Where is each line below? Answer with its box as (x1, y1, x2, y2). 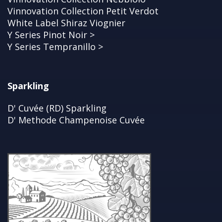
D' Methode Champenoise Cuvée (7, 114, 145, 126)
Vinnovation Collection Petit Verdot (7, 5, 159, 17)
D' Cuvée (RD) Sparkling (7, 102, 107, 114)
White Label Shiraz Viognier (7, 17, 125, 29)
